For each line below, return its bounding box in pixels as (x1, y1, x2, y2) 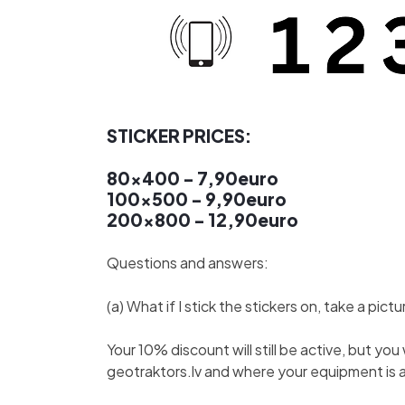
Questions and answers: (107, 253, 268, 272)
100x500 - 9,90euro (107, 188, 287, 210)
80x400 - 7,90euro (107, 167, 278, 189)
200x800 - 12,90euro (107, 209, 298, 231)
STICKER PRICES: (107, 125, 251, 146)
